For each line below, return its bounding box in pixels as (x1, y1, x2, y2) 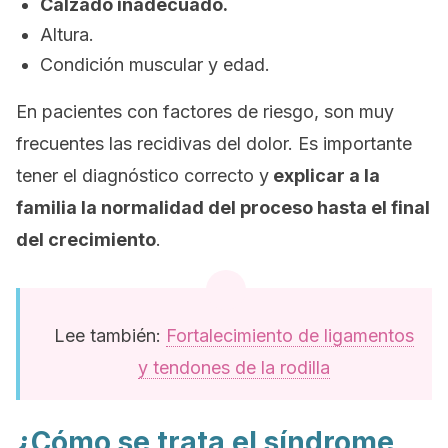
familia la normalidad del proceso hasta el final (16, 197, 430, 218)
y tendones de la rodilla (138, 357, 330, 378)
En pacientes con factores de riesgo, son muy (16, 101, 394, 122)
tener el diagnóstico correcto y (16, 165, 269, 186)
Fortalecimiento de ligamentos (166, 325, 414, 346)
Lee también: (54, 325, 166, 346)
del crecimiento (16, 229, 156, 250)
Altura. (40, 24, 94, 45)
